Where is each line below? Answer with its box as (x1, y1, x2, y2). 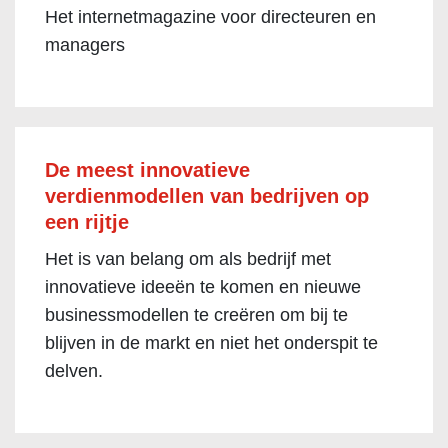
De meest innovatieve (45, 159, 250, 181)
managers (45, 35, 125, 55)
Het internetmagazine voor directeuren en (45, 7, 376, 27)
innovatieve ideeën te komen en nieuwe (45, 277, 361, 297)
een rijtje (45, 211, 129, 233)
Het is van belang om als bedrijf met (45, 249, 331, 269)
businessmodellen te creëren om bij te (45, 305, 348, 325)
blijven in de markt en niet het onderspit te (45, 333, 378, 353)
